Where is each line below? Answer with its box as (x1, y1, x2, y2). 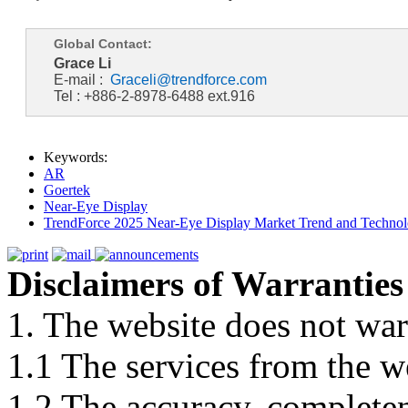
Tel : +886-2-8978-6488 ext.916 (53, 87, 255, 104)
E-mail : (53, 71, 110, 87)
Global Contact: (53, 36, 152, 51)
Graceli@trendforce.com (109, 71, 267, 87)
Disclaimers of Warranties (7, 263, 403, 303)
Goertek (44, 181, 90, 198)
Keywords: (44, 148, 107, 165)
